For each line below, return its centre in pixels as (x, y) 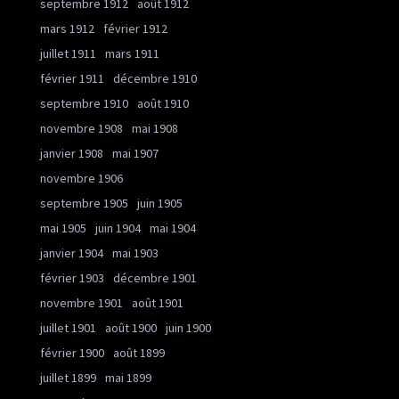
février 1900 (72, 353)
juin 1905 (160, 204)
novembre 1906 (81, 179)
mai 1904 (173, 228)
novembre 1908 (81, 129)
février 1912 (135, 29)
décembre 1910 (155, 79)
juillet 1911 (68, 54)
